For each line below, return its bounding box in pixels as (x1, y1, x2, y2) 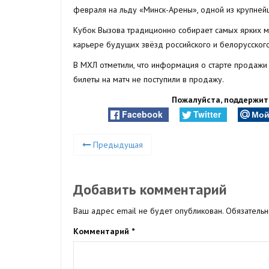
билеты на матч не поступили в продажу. (73, 73, 224, 85)
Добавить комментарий (73, 180, 227, 199)
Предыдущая (91, 139, 143, 151)
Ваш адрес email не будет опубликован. (73, 205, 223, 217)
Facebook (122, 107, 163, 120)
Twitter (193, 107, 222, 120)
